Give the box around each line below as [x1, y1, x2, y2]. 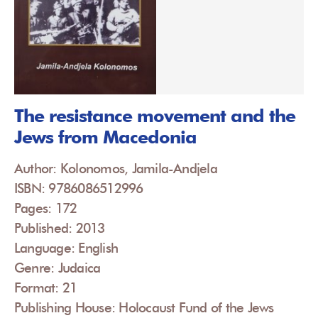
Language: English [14, 240, 119, 256]
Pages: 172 [14, 200, 77, 216]
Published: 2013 [14, 220, 105, 236]
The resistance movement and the [14, 105, 295, 127]
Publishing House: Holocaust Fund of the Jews [14, 300, 274, 316]
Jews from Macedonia [14, 126, 197, 148]
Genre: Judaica [14, 260, 101, 276]
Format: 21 [14, 280, 77, 296]
